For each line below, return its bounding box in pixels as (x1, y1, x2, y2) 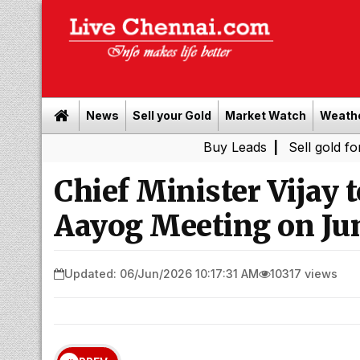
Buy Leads (133, 139, 198, 155)
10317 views (270, 266, 337, 280)
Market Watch (225, 108, 306, 122)
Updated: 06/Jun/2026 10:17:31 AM (64, 266, 259, 280)
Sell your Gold (133, 108, 211, 122)
